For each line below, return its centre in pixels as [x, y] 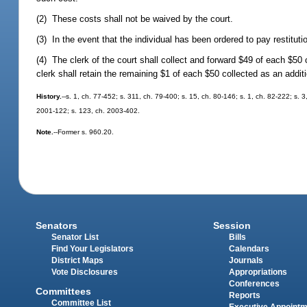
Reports [244, 295]
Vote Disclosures [85, 272]
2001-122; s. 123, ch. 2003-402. [88, 110]
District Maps [78, 260]
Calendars [249, 248]
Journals [246, 260]
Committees [64, 291]
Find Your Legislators [93, 248]
